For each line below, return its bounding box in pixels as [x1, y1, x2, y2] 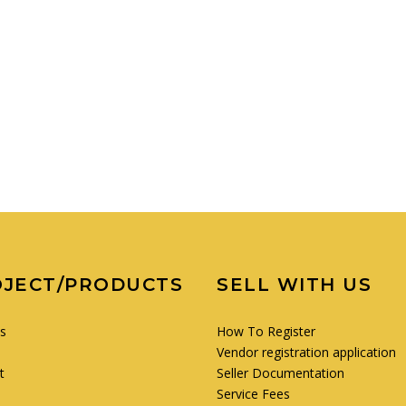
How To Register [217, 323, 315, 340]
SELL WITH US [217, 274, 372, 295]
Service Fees [217, 385, 290, 402]
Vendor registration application [217, 343, 396, 361]
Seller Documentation [217, 364, 344, 382]
